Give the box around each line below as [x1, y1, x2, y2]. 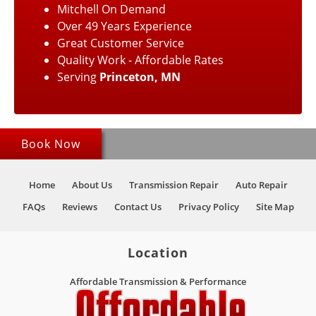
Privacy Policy [178, 200, 239, 213]
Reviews [61, 200, 97, 213]
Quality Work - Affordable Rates [57, 51, 224, 68]
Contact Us [114, 200, 162, 213]
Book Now [21, 135, 80, 152]
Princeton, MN [99, 68, 181, 85]
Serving [57, 68, 99, 85]
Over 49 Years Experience [57, 18, 192, 34]
